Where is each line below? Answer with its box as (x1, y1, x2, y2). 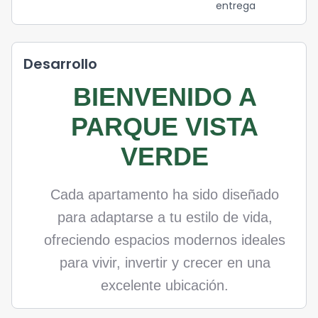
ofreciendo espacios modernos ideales (44, 232, 285, 248)
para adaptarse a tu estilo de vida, (57, 209, 273, 225)
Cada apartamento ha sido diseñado (50, 187, 279, 202)
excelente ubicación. (101, 278, 229, 293)
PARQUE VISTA (71, 112, 258, 141)
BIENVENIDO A (72, 82, 257, 111)
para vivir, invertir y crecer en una (59, 255, 270, 270)
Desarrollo (23, 54, 97, 74)
